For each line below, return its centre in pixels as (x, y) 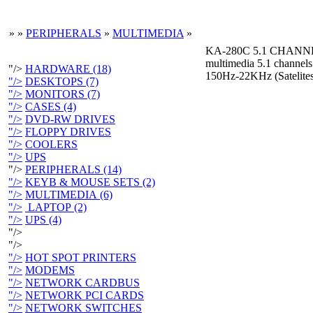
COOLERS (51, 144)
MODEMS (50, 270)
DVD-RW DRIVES (70, 119)
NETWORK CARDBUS (82, 283)
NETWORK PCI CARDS (85, 295)
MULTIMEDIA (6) (69, 195)
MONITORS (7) (63, 94)
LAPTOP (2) (56, 207)
